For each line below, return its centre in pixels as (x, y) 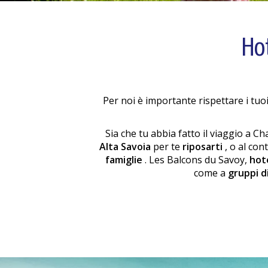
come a (211, 173)
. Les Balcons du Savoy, (197, 160)
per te (168, 147)
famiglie (125, 160)
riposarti (204, 147)
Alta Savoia (126, 147)
